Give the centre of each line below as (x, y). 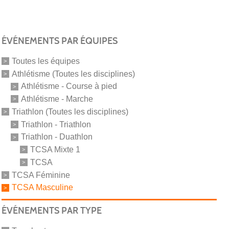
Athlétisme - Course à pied (69, 86)
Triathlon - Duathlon (56, 137)
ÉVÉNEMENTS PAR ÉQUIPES (59, 41)
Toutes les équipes (45, 61)
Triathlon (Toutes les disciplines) (70, 111)
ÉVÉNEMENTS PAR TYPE (51, 211)
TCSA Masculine (42, 188)
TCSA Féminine (41, 175)
